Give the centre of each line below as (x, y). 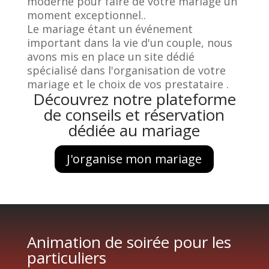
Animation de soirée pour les (129, 242)
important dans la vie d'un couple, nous (129, 42)
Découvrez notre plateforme (134, 99)
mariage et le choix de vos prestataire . (128, 84)
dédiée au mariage (134, 130)
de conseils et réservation (134, 114)
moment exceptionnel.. (86, 15)
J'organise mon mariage (134, 159)
